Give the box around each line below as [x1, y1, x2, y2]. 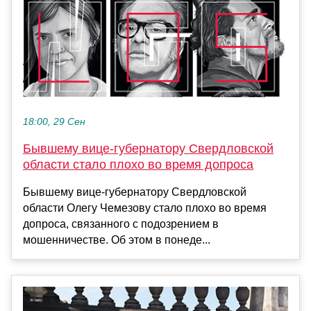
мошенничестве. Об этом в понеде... [23, 233, 210, 246]
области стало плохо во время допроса [23, 157, 253, 171]
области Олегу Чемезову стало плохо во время [23, 201, 267, 214]
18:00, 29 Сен [23, 116, 85, 127]
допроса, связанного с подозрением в [23, 217, 219, 230]
